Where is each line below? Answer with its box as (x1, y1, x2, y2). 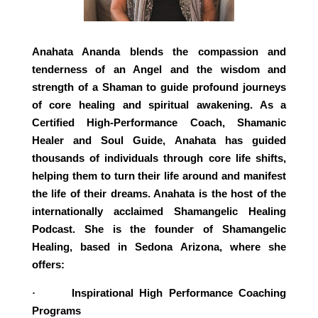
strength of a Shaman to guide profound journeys (31, 80, 287, 93)
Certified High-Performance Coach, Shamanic (31, 116, 287, 128)
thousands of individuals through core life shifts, (31, 151, 287, 164)
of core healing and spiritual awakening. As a (31, 98, 287, 111)
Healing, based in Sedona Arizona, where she (31, 240, 287, 253)
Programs (31, 304, 81, 317)
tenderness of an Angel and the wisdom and (31, 62, 287, 75)
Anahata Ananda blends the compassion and (31, 45, 287, 57)
